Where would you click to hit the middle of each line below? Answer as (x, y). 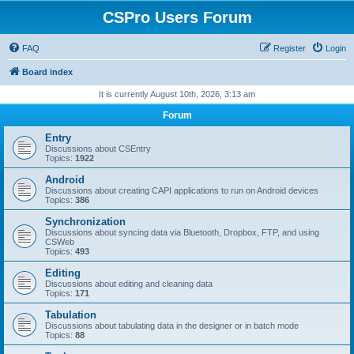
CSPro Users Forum (177, 17)
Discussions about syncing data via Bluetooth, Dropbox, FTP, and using (182, 232)
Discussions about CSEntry (98, 149)
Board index (47, 72)
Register (290, 48)
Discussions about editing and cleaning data (129, 284)
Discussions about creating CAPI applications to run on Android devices (182, 190)
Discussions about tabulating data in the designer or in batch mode (172, 326)
